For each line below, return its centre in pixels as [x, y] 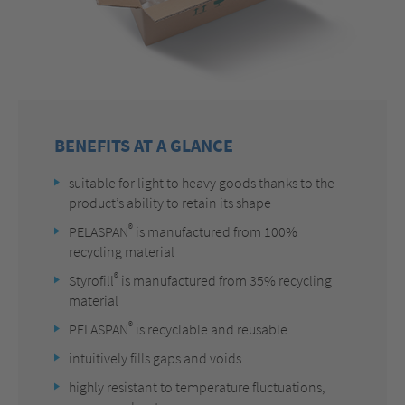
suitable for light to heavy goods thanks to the [202, 183]
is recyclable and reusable [210, 330]
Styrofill [91, 281]
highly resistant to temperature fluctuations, [197, 387]
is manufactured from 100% [215, 232]
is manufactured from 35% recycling [225, 281]
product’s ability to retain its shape [170, 203]
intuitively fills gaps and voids [155, 358]
